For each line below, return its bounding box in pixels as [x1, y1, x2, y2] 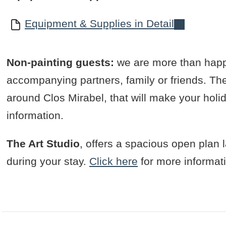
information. [7, 109, 64, 122]
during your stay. [7, 155, 90, 167]
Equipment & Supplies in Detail [25, 18, 175, 30]
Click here [89, 155, 138, 167]
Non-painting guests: [7, 56, 115, 69]
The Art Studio [7, 138, 80, 150]
